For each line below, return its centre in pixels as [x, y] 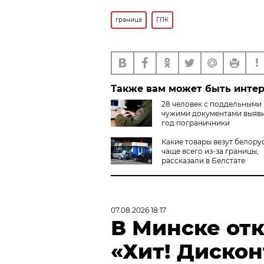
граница [129, 19]
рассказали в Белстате [203, 160]
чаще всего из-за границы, [210, 151]
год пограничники [196, 123]
